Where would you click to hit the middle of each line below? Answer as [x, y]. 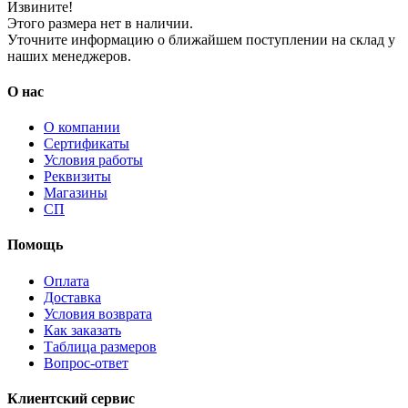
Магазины [76, 193]
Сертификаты [87, 144]
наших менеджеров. [69, 56]
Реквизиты [77, 177]
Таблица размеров [100, 346]
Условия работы [93, 160]
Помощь [35, 245]
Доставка [72, 297]
